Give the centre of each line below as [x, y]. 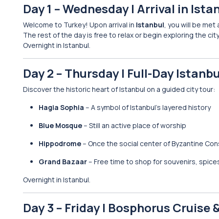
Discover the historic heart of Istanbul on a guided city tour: [119, 89]
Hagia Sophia [61, 107]
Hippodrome [60, 143]
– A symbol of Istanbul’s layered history [147, 107]
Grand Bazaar [63, 162]
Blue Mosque [60, 125]
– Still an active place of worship [134, 125]
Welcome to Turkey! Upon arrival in [79, 25]
